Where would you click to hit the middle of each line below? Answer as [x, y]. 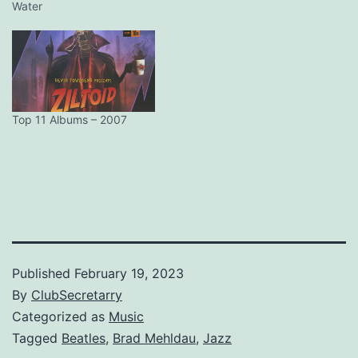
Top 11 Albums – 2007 [70, 120]
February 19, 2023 [129, 274]
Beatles [84, 338]
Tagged [37, 338]
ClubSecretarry [77, 295]
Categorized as [60, 317]
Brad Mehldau [154, 338]
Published [43, 274]
